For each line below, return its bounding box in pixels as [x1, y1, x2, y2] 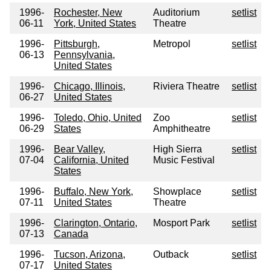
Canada [54, 229, 88, 240]
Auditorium [153, 7, 200, 18]
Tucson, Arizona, [54, 249, 125, 260]
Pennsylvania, [54, 50, 115, 60]
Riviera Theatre [153, 81, 220, 92]
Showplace [153, 186, 201, 197]
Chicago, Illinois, [54, 81, 125, 92]
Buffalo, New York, [54, 186, 133, 197]
